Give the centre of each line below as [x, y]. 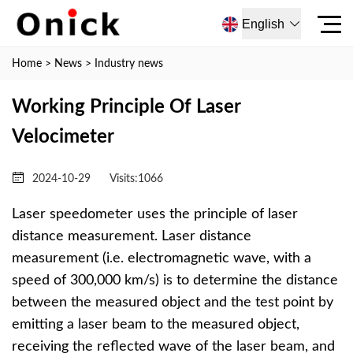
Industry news [129, 64]
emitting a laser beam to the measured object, [156, 325]
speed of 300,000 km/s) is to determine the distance [175, 281]
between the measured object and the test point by [173, 303]
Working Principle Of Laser [126, 107]
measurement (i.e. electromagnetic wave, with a [162, 258]
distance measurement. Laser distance [132, 236]
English [263, 24]
